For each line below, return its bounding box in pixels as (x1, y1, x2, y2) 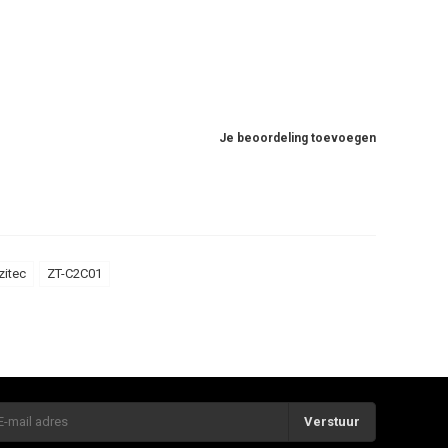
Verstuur (304, 413, 360, 429)
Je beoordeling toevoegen (219, 130, 376, 145)
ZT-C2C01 (47, 265, 102, 281)
